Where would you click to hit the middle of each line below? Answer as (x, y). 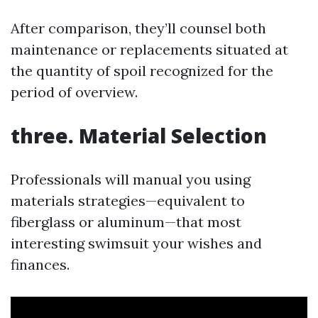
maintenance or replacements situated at (149, 49)
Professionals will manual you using (131, 179)
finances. (40, 264)
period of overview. (74, 92)
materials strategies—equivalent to (128, 201)
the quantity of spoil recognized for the (142, 71)
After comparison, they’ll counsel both (138, 28)
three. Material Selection (139, 136)
